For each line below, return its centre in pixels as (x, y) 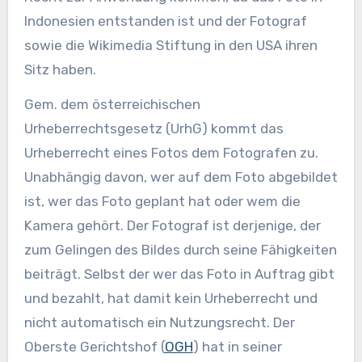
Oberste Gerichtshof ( (94, 347)
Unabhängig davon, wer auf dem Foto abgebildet (181, 177)
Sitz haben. (60, 70)
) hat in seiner (237, 347)
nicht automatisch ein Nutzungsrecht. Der (159, 323)
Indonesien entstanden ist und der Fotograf (165, 21)
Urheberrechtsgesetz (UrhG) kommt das (154, 129)
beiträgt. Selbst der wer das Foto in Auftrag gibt (179, 274)
